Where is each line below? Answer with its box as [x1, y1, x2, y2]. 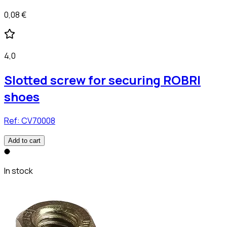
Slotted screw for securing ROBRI [4, 71, 201, 89]
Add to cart [8, 136, 41, 144]
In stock [4, 165, 33, 176]
